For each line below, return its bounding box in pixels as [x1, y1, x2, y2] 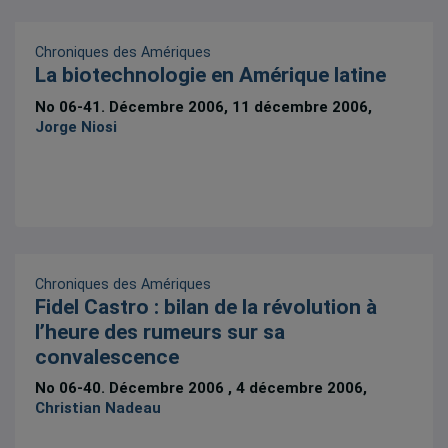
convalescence [35, 344, 180, 369]
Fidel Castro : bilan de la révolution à [35, 294, 378, 319]
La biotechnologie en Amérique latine [35, 63, 387, 88]
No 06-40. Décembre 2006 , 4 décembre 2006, [35, 379, 368, 398]
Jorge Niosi [35, 117, 118, 136]
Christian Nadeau [35, 399, 162, 418]
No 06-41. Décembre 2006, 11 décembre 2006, [35, 97, 373, 116]
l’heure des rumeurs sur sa [35, 319, 286, 344]
